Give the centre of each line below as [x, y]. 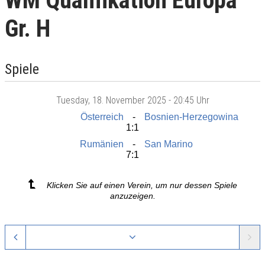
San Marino [169, 144]
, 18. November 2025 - [130, 100]
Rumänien [102, 144]
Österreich [102, 117]
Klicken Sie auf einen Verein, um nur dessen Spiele [142, 185]
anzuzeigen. [132, 195]
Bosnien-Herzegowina [191, 117]
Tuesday [72, 100]
